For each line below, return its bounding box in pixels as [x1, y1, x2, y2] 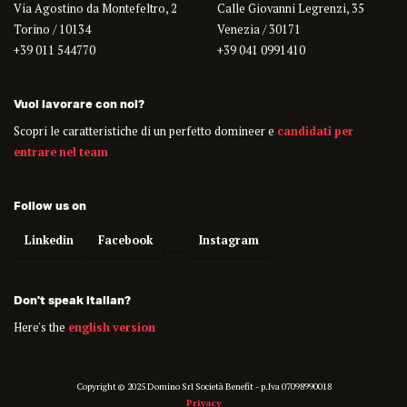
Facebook [98, 233, 153, 249]
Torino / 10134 [14, 22, 91, 38]
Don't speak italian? [14, 293, 131, 308]
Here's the [14, 320, 68, 336]
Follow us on [14, 198, 86, 213]
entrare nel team [14, 144, 108, 161]
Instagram [199, 233, 259, 249]
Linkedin [25, 233, 74, 249]
